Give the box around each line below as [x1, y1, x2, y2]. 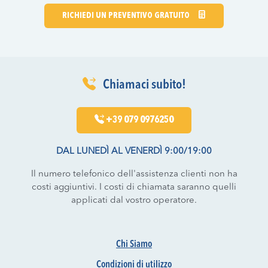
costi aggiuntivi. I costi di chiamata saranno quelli [32, 182, 236, 192]
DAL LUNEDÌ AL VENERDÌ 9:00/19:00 [56, 147, 212, 156]
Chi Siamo [116, 239, 152, 249]
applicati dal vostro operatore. [71, 196, 197, 205]
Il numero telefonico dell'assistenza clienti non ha [31, 169, 237, 179]
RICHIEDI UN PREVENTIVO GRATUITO [62, 11, 191, 20]
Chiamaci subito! [100, 78, 186, 92]
